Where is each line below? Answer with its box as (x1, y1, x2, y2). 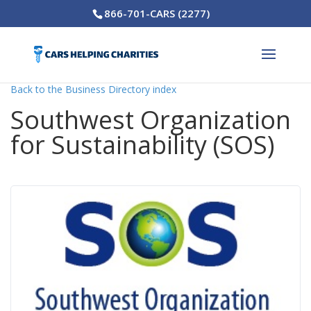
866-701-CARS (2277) (103, 6, 210, 21)
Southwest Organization (10, 103, 291, 137)
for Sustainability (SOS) (10, 128, 274, 162)
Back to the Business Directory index (10, 83, 176, 96)
